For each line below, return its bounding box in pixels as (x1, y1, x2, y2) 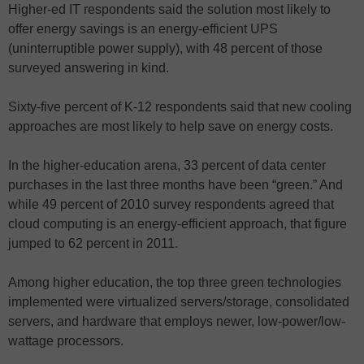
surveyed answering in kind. (8, 60, 169, 75)
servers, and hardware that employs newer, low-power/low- (8, 314, 345, 328)
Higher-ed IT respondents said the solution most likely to (8, 2, 331, 16)
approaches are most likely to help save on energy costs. (8, 119, 333, 133)
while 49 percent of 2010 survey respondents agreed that (8, 197, 334, 211)
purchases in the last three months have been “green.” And (8, 177, 343, 192)
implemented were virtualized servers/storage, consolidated (8, 294, 349, 309)
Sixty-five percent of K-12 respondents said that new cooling (8, 99, 352, 114)
